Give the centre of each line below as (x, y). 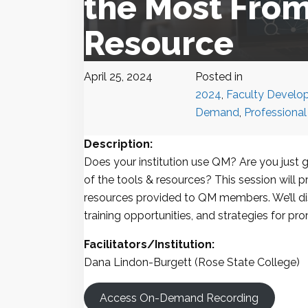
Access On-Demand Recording (179, 298)
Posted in (219, 77)
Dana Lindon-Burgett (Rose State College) (192, 262)
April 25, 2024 (118, 77)
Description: (118, 144)
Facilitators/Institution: (149, 244)
